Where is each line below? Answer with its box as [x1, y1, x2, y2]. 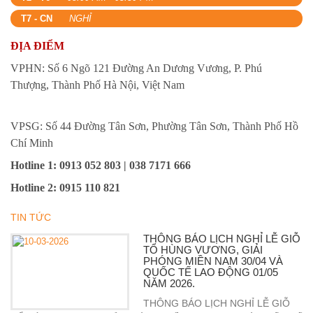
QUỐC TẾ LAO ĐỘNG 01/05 [143, 266, 278, 278]
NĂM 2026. [143, 277, 195, 289]
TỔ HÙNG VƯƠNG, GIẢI [143, 244, 263, 256]
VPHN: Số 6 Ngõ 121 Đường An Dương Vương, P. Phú [10, 62, 262, 74]
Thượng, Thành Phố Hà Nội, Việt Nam [10, 79, 187, 91]
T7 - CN [21, 13, 52, 24]
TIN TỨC [10, 212, 51, 223]
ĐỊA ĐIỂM [10, 40, 64, 52]
